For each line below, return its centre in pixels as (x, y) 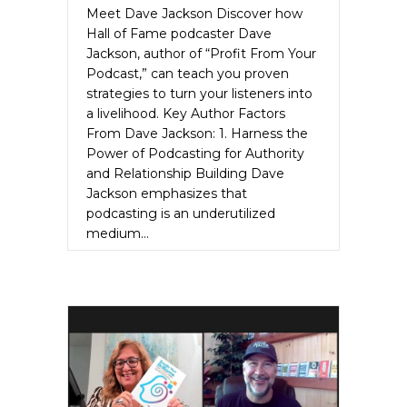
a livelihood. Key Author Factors (186, 113)
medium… (118, 233)
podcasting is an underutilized (181, 213)
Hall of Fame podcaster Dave (179, 33)
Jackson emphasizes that (167, 193)
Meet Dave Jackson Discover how (194, 13)
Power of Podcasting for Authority (195, 153)
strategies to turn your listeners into (199, 93)
